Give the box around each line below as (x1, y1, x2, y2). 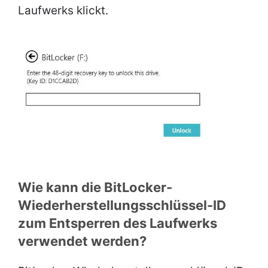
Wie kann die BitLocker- (18, 179, 172, 196)
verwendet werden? (18, 233, 147, 249)
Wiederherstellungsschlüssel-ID (18, 197, 226, 214)
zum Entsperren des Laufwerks (18, 215, 217, 232)
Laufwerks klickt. (18, 3, 108, 17)
